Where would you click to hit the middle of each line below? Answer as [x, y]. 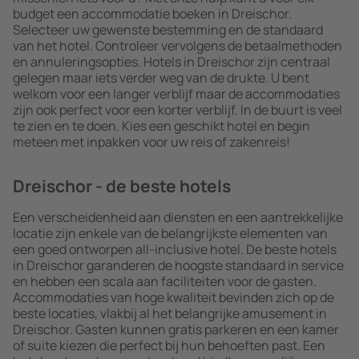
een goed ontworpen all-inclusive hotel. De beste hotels [175, 249]
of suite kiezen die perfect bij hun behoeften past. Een [169, 345]
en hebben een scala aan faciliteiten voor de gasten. [165, 281]
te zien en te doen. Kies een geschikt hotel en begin [161, 126]
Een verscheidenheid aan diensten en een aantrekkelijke [178, 217]
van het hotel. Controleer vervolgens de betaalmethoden [177, 46]
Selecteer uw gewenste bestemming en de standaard [168, 30]
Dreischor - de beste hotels [122, 186]
